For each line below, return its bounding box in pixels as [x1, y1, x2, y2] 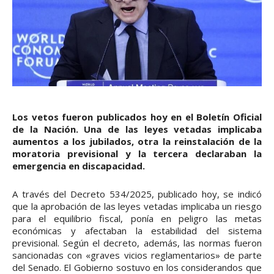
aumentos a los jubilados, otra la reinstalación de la [12, 135, 262, 147]
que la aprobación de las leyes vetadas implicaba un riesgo [12, 199, 262, 212]
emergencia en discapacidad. [12, 159, 145, 172]
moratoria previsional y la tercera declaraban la [12, 147, 262, 160]
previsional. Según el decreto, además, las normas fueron [12, 236, 262, 249]
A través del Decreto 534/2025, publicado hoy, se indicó [12, 187, 262, 200]
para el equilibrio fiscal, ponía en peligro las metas [12, 212, 262, 224]
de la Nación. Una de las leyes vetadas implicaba [12, 122, 262, 135]
